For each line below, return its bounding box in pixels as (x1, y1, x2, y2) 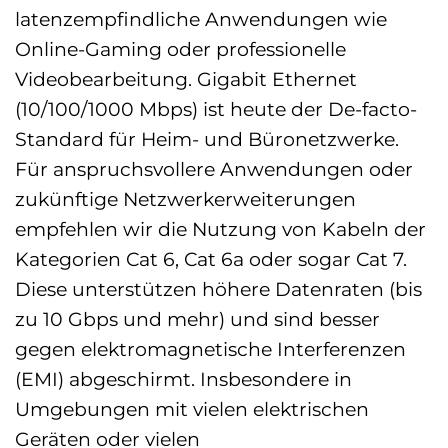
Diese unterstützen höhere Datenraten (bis (15, 276, 422, 301)
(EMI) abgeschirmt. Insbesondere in (15, 366, 352, 391)
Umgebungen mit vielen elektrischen (15, 396, 369, 421)
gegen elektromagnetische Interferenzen (15, 336, 406, 361)
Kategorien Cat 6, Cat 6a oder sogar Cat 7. (15, 246, 407, 271)
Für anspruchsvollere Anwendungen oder (15, 156, 413, 181)
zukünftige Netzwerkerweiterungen (15, 186, 356, 211)
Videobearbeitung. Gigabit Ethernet (15, 66, 357, 91)
